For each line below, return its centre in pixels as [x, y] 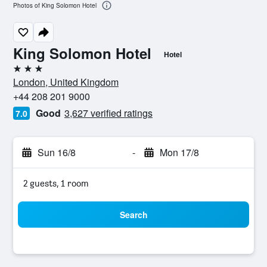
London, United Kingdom [66, 82]
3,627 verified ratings [108, 113]
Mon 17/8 [179, 152]
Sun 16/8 [57, 152]
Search [133, 215]
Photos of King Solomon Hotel [55, 6]
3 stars [26, 73]
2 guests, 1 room [56, 183]
